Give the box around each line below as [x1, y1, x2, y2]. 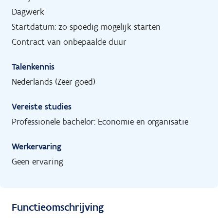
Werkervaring [12, 141, 61, 152]
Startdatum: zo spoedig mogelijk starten [12, 21, 161, 32]
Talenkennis [12, 61, 54, 72]
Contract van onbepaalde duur [12, 36, 127, 47]
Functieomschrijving [12, 200, 104, 214]
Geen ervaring [12, 156, 63, 167]
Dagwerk [12, 6, 44, 17]
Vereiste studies [12, 101, 72, 112]
